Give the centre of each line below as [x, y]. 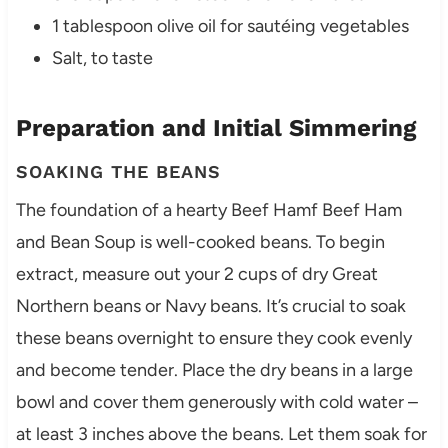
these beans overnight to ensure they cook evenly [213, 338]
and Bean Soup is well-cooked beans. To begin [200, 242]
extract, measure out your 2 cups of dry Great [196, 274]
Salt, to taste [102, 58]
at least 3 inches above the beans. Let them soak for [221, 434]
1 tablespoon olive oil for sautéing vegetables [230, 26]
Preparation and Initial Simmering [215, 128]
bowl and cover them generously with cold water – [216, 402]
